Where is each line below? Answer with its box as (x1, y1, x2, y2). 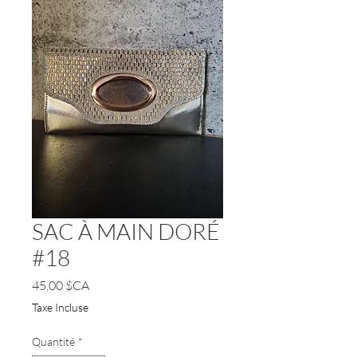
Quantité (32, 335, 75, 348)
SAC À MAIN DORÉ (32, 218, 220, 245)
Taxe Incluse (32, 300, 88, 314)
